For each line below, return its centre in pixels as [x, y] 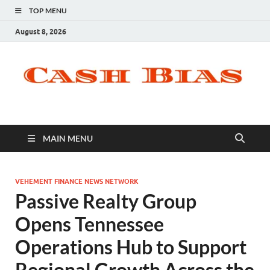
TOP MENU [48, 11]
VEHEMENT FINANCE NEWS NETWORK [77, 182]
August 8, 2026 [41, 31]
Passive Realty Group [106, 201]
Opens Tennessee [89, 224]
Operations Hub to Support [131, 247]
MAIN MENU [68, 139]
